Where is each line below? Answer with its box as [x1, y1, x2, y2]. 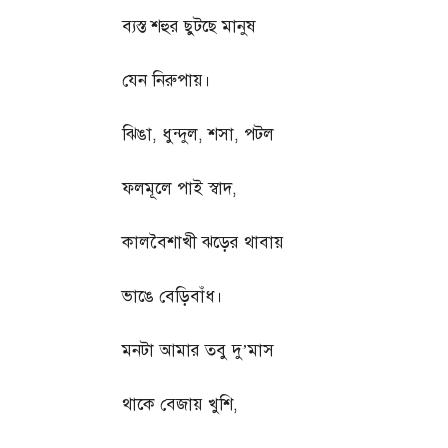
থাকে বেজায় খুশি [122, 394, 233, 416]
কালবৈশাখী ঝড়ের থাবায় [122, 232, 284, 254]
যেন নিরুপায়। [122, 70, 211, 92]
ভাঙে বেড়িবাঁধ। [122, 286, 223, 308]
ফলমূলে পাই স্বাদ [122, 178, 232, 200]
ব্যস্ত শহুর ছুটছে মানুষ [122, 16, 256, 38]
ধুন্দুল [162, 124, 198, 146]
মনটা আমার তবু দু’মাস [122, 340, 274, 362]
